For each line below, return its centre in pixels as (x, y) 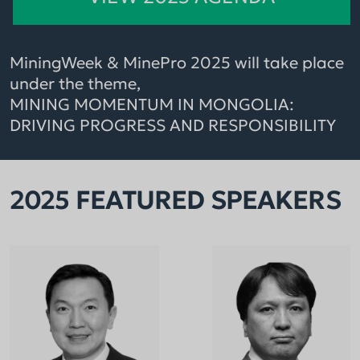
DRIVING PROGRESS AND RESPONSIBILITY (173, 125)
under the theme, (77, 84)
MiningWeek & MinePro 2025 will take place (177, 63)
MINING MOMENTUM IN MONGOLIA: (152, 104)
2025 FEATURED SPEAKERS (175, 200)
